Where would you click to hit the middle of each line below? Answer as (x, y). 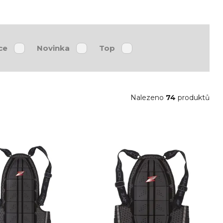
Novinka (54, 48)
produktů (193, 98)
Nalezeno (147, 98)
